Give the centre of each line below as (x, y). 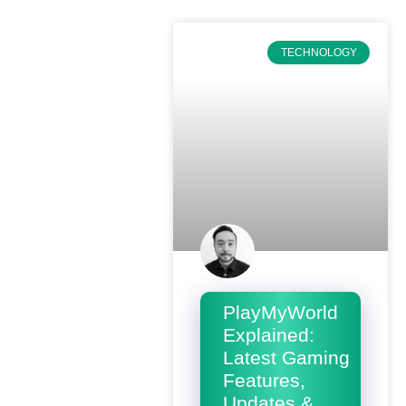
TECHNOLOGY (319, 52)
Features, (264, 381)
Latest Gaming (286, 358)
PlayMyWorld (280, 313)
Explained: (268, 335)
